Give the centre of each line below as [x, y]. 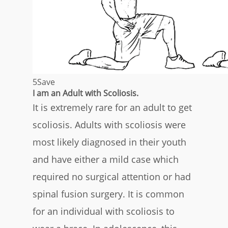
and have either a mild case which [106, 159]
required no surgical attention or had [112, 176]
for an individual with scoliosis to [104, 211]
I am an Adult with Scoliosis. [85, 93]
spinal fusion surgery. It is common [108, 194]
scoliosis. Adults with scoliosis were [109, 124]
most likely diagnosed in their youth [109, 142]
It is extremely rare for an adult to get [112, 107]
